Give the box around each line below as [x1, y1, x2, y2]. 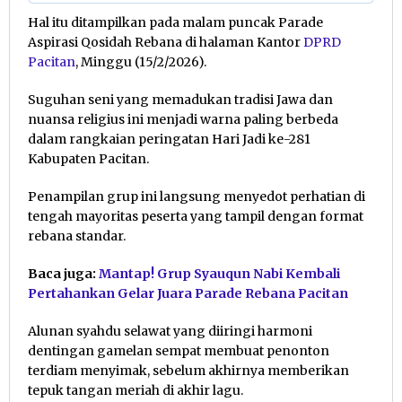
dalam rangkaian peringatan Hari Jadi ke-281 [28, 130, 310, 147]
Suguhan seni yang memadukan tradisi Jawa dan [28, 91, 333, 108]
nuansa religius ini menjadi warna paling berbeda [28, 110, 338, 127]
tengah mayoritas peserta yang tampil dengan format [28, 207, 363, 224]
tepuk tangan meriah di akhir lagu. [28, 381, 243, 398]
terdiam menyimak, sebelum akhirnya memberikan [28, 362, 349, 379]
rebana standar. [28, 227, 126, 244]
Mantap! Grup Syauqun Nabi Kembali [99, 265, 340, 282]
